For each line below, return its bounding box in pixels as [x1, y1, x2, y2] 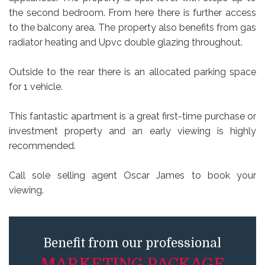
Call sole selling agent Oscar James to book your [9, 170, 256, 182]
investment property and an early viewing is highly [9, 125, 256, 137]
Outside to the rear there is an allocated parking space [9, 66, 256, 78]
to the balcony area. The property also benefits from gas [9, 22, 256, 34]
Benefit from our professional [44, 236, 221, 251]
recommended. [9, 140, 76, 152]
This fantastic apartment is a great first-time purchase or [9, 111, 256, 122]
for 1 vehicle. [9, 81, 63, 93]
